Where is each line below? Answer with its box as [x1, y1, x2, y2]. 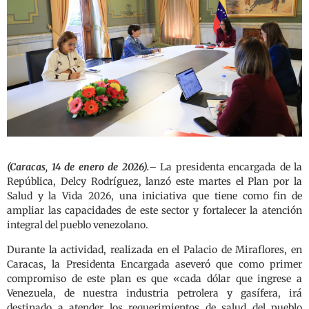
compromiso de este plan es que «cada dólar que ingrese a [7, 272, 302, 285]
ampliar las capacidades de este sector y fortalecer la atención [7, 204, 302, 217]
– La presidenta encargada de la [148, 161, 302, 174]
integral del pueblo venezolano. [7, 219, 148, 232]
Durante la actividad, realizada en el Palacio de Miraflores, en [7, 243, 302, 256]
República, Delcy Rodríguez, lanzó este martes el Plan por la [7, 175, 302, 188]
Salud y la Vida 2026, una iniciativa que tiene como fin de [7, 190, 302, 203]
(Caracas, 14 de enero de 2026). [7, 161, 149, 174]
